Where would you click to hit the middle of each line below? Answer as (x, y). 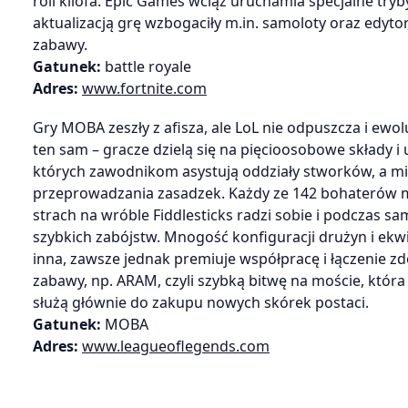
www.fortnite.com (144, 89)
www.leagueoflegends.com (176, 346)
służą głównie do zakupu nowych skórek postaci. (201, 302)
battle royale (148, 67)
